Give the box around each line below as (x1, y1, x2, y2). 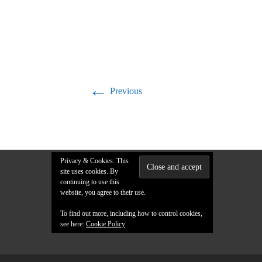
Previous (108, 86, 142, 96)
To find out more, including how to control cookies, (60, 209, 202, 218)
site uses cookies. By (60, 167, 118, 175)
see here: (60, 220, 86, 228)
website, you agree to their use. (60, 188, 146, 196)
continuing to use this (60, 178, 119, 186)
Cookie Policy (86, 220, 125, 228)
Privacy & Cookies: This (60, 157, 129, 165)
